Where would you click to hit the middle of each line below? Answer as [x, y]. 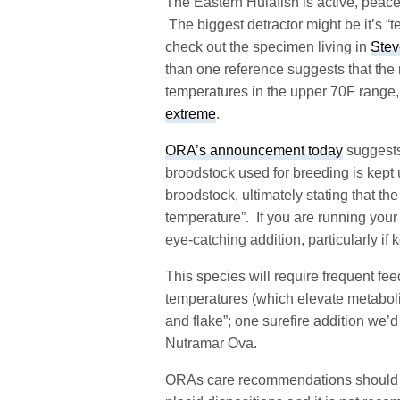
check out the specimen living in [268, 46]
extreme [191, 113]
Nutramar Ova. [212, 343]
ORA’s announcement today [254, 150]
